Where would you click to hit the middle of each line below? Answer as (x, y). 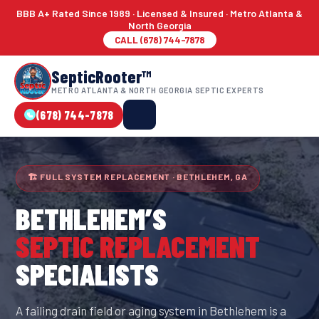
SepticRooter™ (101, 76)
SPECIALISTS (87, 273)
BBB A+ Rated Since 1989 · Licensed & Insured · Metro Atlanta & (159, 13)
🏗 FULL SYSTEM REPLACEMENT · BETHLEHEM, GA (138, 177)
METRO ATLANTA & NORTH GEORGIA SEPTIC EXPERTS (158, 90)
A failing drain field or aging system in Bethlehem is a (151, 310)
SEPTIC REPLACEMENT (138, 246)
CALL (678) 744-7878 (159, 40)
